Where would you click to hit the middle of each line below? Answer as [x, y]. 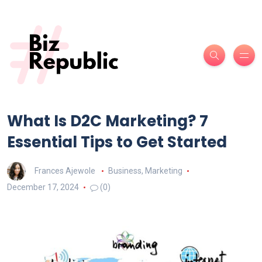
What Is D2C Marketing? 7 [108, 121]
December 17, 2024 [43, 187]
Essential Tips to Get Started [117, 142]
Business [125, 170]
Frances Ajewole [65, 170]
